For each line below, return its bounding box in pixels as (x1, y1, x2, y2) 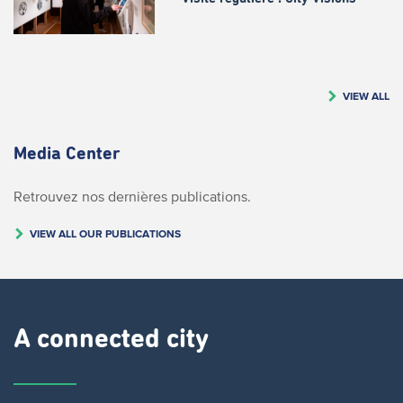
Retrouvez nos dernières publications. (13, 187, 251, 204)
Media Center (13, 144, 121, 163)
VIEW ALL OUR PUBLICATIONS (30, 227, 181, 239)
